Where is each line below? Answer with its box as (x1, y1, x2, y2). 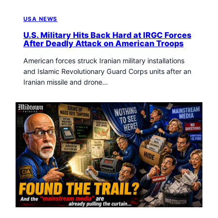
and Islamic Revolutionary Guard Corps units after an (23, 67, 191, 76)
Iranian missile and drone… (23, 78, 108, 87)
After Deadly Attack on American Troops (23, 38, 183, 48)
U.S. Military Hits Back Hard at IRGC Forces (23, 30, 191, 40)
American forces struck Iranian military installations (23, 56, 184, 65)
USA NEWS (23, 15, 58, 22)
